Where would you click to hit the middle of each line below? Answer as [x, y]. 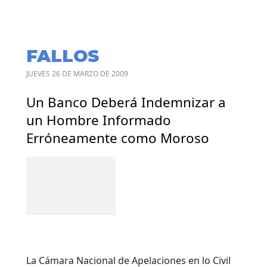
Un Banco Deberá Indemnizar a [126, 102]
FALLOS [63, 55]
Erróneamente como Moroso [118, 138]
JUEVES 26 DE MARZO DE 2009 [77, 73]
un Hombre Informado [99, 120]
